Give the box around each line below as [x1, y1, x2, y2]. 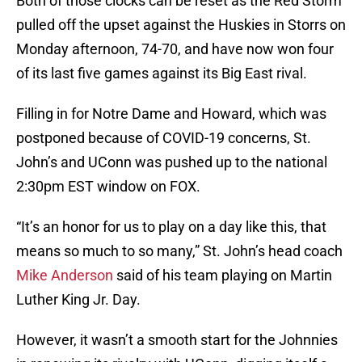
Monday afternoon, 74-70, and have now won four [16, 40, 334, 58]
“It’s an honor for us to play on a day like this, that [16, 218, 326, 236]
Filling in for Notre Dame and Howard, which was [16, 105, 326, 123]
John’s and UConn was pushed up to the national [16, 154, 327, 171]
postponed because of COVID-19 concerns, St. [16, 129, 311, 147]
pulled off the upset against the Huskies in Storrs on [16, 16, 346, 34]
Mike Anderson [16, 267, 113, 284]
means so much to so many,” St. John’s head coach [16, 242, 343, 260]
